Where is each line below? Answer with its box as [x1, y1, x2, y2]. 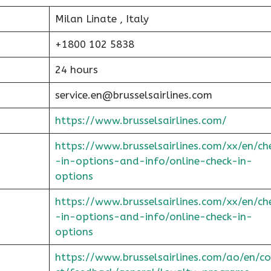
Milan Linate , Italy [54, 13, 149, 25]
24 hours [54, 64, 98, 76]
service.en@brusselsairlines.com [54, 89, 212, 101]
